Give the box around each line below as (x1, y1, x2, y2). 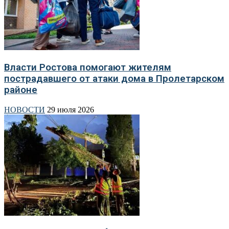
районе (4, 84, 37, 96)
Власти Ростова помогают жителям (4, 61, 171, 73)
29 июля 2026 (47, 105, 94, 114)
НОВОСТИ (4, 105, 45, 114)
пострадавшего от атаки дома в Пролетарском (4, 73, 224, 84)
